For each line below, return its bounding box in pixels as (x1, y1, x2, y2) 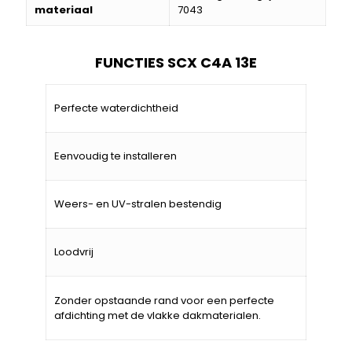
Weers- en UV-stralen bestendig (54, 196, 222, 211)
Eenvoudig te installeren (54, 148, 177, 163)
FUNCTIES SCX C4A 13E (95, 52, 257, 72)
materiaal (35, 2, 93, 17)
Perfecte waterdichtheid (54, 100, 178, 115)
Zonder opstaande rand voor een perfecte (54, 292, 274, 308)
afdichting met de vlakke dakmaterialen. (54, 307, 261, 323)
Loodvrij (54, 244, 93, 259)
